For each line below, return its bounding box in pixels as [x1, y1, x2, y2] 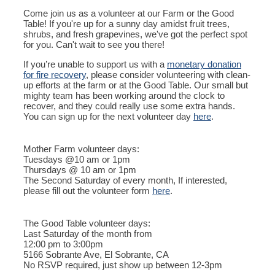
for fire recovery [23, 69, 86, 80]
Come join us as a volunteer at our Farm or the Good [23, 8, 234, 18]
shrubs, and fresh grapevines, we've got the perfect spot [23, 29, 247, 39]
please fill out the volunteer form [23, 185, 152, 196]
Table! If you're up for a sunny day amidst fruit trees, [23, 18, 230, 29]
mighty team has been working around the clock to [23, 90, 225, 101]
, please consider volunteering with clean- [86, 69, 250, 80]
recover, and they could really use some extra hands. [23, 101, 235, 111]
